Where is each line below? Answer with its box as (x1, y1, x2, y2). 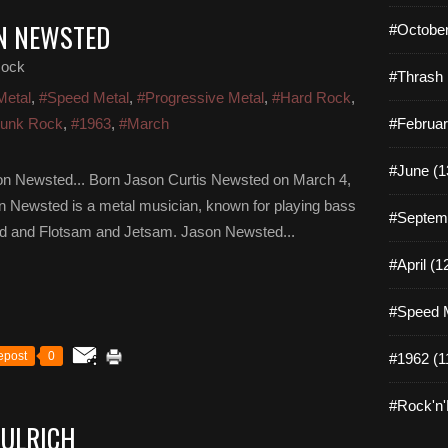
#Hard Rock (272, 89, 351, 106)
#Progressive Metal (137, 89, 264, 106)
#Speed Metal (39, 89, 129, 106)
